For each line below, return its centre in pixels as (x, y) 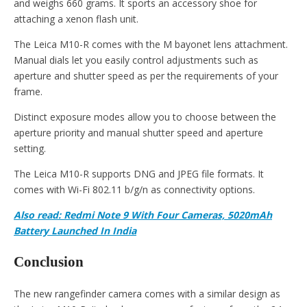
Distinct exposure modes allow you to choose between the (145, 116)
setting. (30, 148)
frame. (28, 91)
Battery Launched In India (75, 230)
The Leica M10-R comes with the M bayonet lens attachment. (151, 44)
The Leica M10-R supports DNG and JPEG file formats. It (139, 173)
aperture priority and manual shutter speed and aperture (138, 132)
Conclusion (49, 262)
